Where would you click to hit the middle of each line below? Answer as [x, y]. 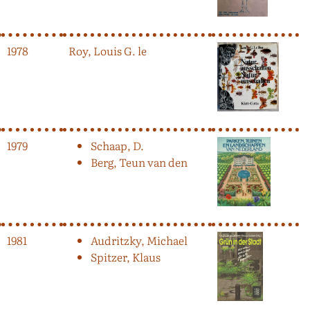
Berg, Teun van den [139, 162]
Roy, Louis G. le [108, 50]
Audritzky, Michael [139, 240]
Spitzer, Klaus [126, 256]
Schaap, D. [117, 145]
